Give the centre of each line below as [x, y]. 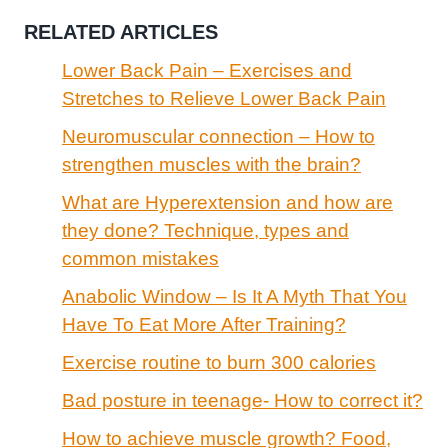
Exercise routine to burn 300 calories [219, 362]
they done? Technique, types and [205, 230]
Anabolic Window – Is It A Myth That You [234, 296]
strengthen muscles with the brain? [211, 164]
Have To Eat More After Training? [204, 324]
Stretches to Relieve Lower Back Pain [224, 98]
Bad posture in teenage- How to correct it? [242, 400]
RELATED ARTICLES [121, 31]
